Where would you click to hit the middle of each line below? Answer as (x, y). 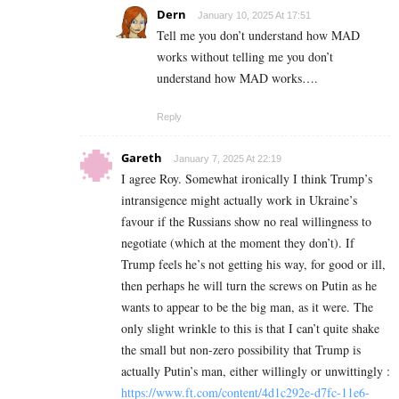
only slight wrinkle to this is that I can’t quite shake (250, 329)
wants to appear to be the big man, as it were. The (247, 307)
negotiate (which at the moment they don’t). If (238, 243)
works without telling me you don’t (245, 57)
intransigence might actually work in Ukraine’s (239, 200)
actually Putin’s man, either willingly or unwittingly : (256, 371)
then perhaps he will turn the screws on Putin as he (249, 286)
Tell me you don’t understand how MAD (258, 36)
